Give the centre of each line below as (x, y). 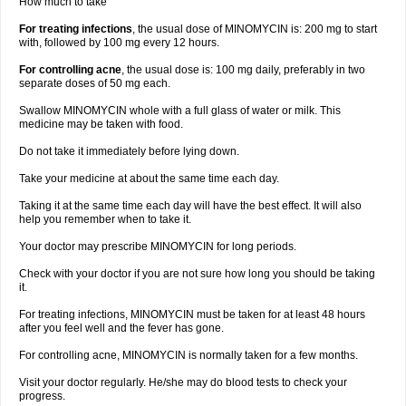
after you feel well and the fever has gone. (121, 328)
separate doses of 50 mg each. (95, 83)
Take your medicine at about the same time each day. (149, 179)
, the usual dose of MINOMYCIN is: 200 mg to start (255, 29)
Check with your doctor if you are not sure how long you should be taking (197, 274)
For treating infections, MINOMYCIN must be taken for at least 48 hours (192, 314)
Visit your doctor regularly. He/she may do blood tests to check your (183, 382)
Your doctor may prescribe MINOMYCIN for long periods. (158, 246)
